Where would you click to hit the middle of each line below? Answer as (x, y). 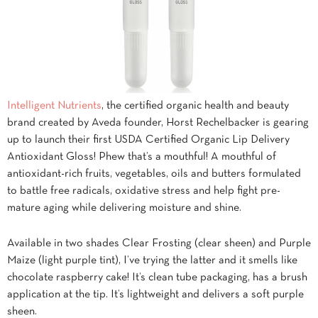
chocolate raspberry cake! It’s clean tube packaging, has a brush (157, 278)
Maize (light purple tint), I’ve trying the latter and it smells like (152, 261)
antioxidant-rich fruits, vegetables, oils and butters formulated (154, 174)
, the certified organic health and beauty (195, 106)
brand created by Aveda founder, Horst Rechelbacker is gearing (158, 123)
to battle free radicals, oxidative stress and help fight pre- (144, 191)
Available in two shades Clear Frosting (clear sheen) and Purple (159, 244)
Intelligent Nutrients (54, 106)
